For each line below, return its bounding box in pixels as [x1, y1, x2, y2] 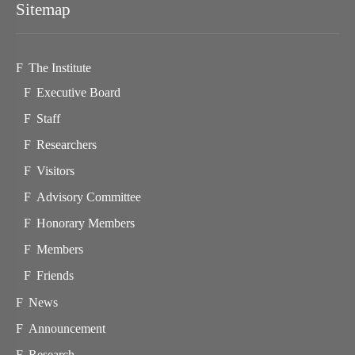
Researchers [36, 137, 97, 151]
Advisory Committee [36, 189, 141, 204]
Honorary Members [36, 216, 135, 230]
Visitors [36, 163, 74, 177]
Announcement [29, 322, 105, 336]
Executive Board [36, 86, 120, 100]
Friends [36, 268, 74, 282]
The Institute [29, 60, 91, 74]
